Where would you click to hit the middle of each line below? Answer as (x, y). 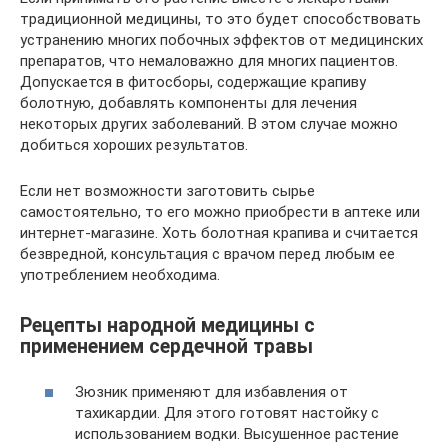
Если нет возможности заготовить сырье (167, 190)
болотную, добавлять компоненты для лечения (188, 102)
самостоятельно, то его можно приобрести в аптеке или (220, 211)
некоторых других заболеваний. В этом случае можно (209, 123)
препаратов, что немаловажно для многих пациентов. (209, 60)
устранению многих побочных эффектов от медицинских (221, 39)
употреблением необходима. (120, 274)
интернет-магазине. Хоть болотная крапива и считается (219, 232)
